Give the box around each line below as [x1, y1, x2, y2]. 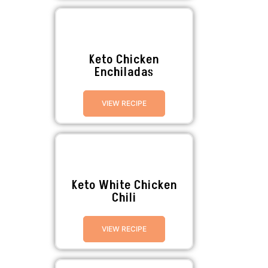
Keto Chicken [89, 51, 160, 68]
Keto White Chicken [71, 176, 177, 194]
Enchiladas [95, 63, 154, 81]
